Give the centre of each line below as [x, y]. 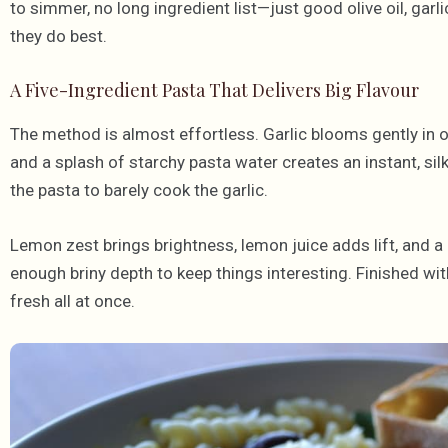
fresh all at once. [72, 301]
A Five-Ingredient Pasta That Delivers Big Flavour [214, 90]
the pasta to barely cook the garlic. [139, 190]
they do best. [58, 36]
